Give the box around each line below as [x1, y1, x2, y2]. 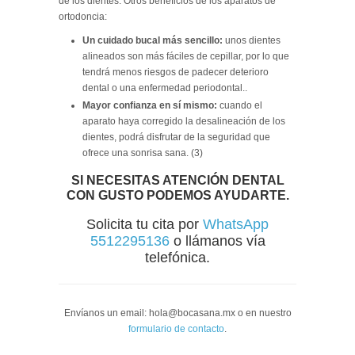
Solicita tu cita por [86, 216, 203, 232]
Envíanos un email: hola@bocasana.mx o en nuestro [63, 307, 292, 319]
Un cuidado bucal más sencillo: [82, 34, 223, 46]
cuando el [219, 99, 262, 111]
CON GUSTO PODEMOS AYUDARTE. [66, 188, 289, 202]
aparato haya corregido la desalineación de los [82, 115, 285, 127]
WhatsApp [203, 216, 269, 232]
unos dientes [223, 34, 281, 46]
